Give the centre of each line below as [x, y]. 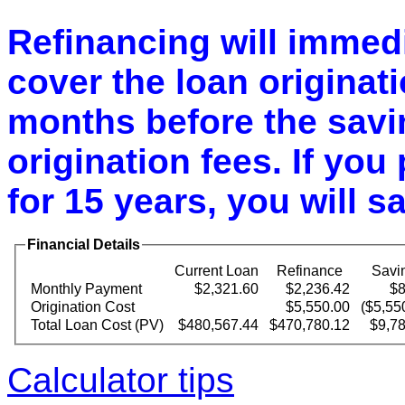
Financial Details [84, 244]
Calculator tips [121, 380]
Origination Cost [83, 306]
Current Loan [217, 270]
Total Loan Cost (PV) [97, 325]
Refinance [310, 270]
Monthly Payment [86, 288]
